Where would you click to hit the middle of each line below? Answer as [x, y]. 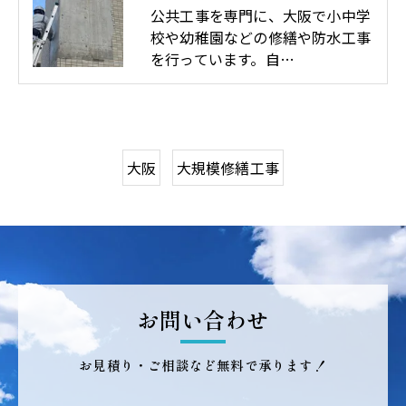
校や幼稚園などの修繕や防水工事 [261, 37]
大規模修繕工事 [227, 167]
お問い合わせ [203, 320]
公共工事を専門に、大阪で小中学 [261, 15]
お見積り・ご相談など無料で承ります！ [203, 365]
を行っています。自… [222, 58]
